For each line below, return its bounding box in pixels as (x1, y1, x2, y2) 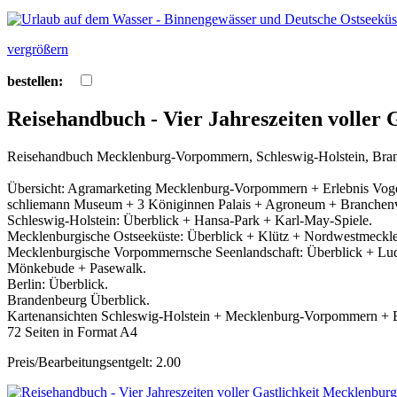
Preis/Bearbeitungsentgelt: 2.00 (7, 354, 181, 370)
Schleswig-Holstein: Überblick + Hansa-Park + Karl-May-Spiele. (7, 212, 372, 228)
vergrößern (7, 41, 68, 57)
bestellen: (7, 73, 63, 89)
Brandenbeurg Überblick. (7, 292, 150, 307)
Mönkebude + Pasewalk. (7, 260, 146, 276)
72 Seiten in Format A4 (7, 323, 137, 339)
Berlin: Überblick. (7, 276, 108, 292)
